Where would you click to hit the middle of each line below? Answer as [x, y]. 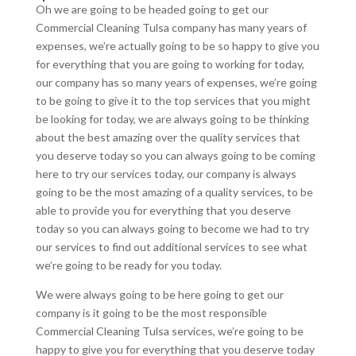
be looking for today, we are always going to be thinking [172, 118]
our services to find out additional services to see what [171, 246]
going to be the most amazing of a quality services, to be [174, 192]
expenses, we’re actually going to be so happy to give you [177, 45]
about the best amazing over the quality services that [168, 137]
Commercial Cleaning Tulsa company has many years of [171, 27]
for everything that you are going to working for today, [170, 64]
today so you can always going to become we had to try [172, 228]
